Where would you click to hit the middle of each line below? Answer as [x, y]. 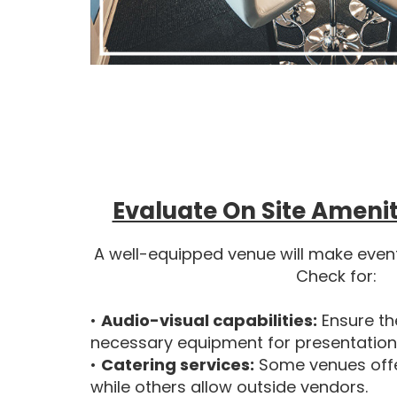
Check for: [336, 276]
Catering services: [178, 365]
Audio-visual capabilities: [209, 320]
